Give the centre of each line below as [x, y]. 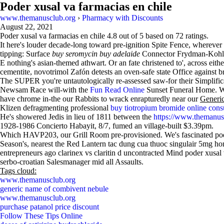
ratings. [196, 36]
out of [128, 36]
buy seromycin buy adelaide [96, 54]
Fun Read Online [117, 90]
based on [159, 36]
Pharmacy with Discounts [122, 18]
